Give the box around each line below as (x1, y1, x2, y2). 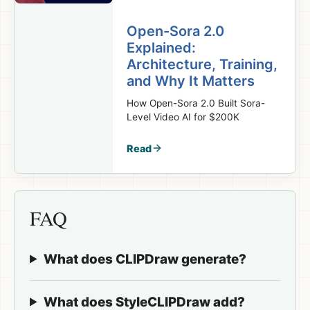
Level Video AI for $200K (127, 111, 240, 122)
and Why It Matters (127, 72, 255, 89)
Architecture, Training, (127, 55, 278, 73)
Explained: (127, 39, 197, 56)
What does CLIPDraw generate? (44, 250, 246, 267)
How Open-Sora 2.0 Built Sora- (127, 97, 266, 109)
